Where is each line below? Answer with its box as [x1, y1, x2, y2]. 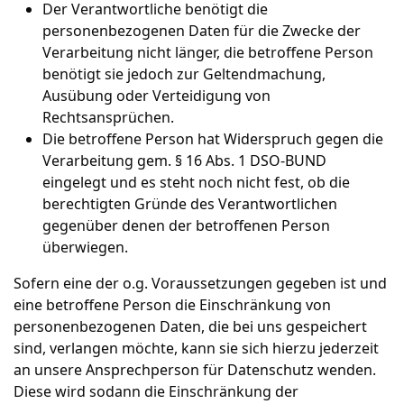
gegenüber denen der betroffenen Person [42, 216, 330, 235]
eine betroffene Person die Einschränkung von [14, 295, 331, 315]
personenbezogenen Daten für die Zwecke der [42, 21, 361, 41]
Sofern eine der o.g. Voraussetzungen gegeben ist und [14, 273, 387, 293]
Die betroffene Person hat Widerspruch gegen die [42, 129, 383, 149]
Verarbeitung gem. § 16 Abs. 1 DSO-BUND [42, 151, 326, 170]
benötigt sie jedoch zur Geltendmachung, [42, 64, 326, 84]
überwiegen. [42, 237, 128, 257]
